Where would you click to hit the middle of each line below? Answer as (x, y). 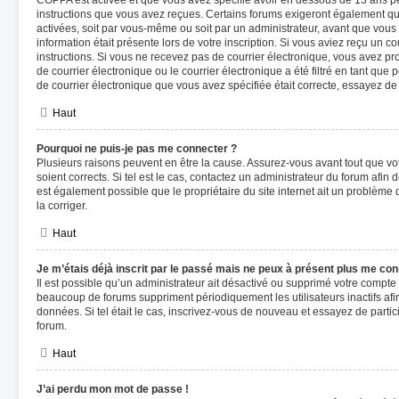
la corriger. (62, 206)
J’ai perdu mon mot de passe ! (113, 389)
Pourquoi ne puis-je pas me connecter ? (137, 149)
